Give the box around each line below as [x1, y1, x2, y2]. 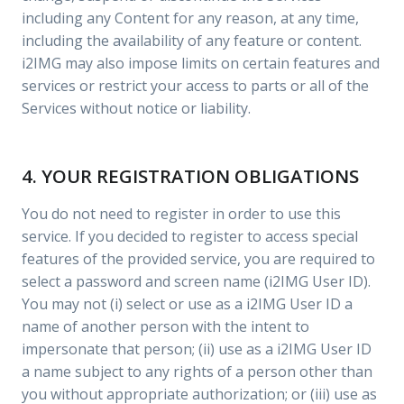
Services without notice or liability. [22, 98, 251, 118]
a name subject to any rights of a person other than [22, 362, 372, 381]
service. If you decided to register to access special [22, 226, 358, 246]
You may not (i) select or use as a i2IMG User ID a [22, 294, 353, 314]
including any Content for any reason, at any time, [22, 8, 359, 28]
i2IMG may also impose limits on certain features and [22, 53, 380, 73]
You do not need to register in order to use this [22, 204, 341, 224]
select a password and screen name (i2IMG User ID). [22, 271, 371, 291]
